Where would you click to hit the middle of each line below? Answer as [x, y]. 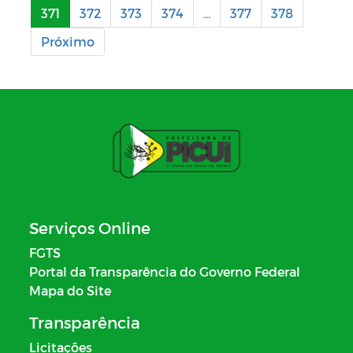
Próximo [68, 41]
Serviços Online [90, 227]
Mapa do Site [70, 290]
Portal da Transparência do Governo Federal [165, 271]
